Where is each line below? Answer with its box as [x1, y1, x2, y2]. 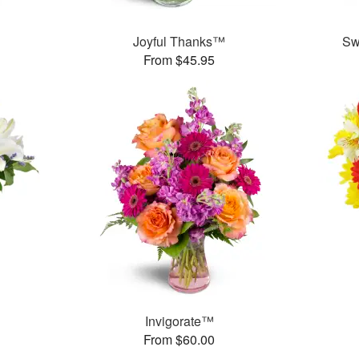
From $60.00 [143, 330, 216, 349]
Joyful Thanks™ [133, 32, 226, 51]
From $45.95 [143, 50, 216, 70]
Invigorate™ [144, 312, 214, 331]
